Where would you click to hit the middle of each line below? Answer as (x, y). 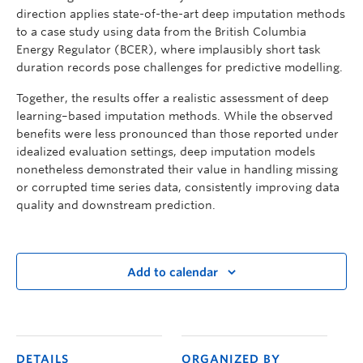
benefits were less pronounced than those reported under (177, 133)
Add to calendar (173, 273)
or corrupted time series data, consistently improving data (178, 187)
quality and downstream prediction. (116, 205)
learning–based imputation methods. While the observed (175, 115)
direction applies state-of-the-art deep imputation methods (181, 13)
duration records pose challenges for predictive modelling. (179, 67)
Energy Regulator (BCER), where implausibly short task (169, 49)
